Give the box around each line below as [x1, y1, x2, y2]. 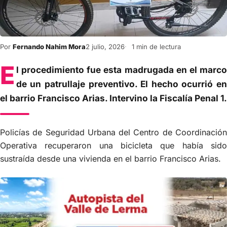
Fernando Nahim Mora [13, 43, 86, 51]
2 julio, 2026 [86, 43, 125, 51]
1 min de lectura [130, 43, 181, 51]
